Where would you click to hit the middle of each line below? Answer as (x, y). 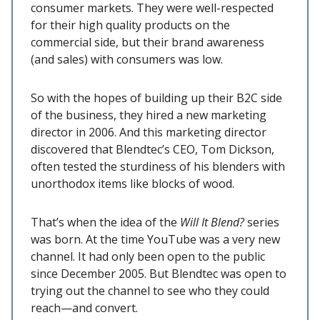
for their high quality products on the (130, 25)
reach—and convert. (86, 307)
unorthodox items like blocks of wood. (134, 183)
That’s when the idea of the (105, 222)
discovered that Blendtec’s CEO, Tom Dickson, (152, 149)
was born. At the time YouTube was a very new (155, 239)
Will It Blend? (214, 222)
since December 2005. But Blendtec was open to (159, 273)
